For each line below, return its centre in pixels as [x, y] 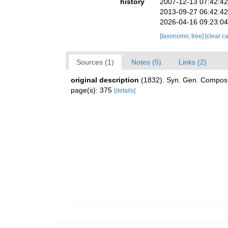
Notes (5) [146, 62]
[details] [125, 91]
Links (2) [193, 62]
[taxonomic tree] [183, 36]
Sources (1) [95, 62]
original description [105, 80]
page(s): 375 [92, 90]
